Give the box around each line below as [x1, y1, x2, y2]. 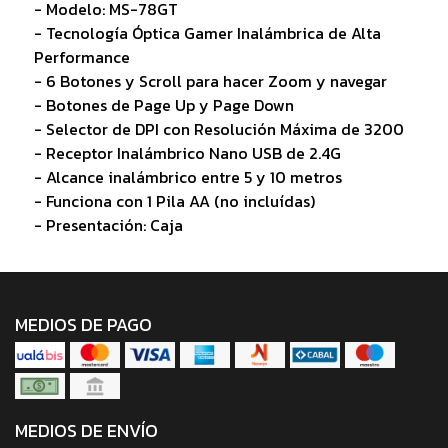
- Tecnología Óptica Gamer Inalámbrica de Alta [33, 20, 381, 45]
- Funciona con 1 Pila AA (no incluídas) [33, 188, 315, 213]
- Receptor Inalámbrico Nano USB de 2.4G [33, 140, 341, 165]
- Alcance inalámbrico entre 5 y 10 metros [33, 164, 342, 189]
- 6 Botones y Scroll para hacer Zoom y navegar [33, 68, 387, 93]
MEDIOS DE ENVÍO [15, 417, 158, 444]
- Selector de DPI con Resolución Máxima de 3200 [33, 116, 404, 141]
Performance [33, 44, 130, 69]
